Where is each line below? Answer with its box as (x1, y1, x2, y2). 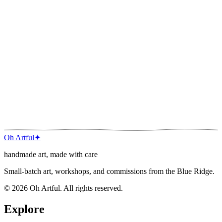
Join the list (134, 130, 167, 138)
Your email (4, 129, 38, 138)
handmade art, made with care (4, 150, 98, 159)
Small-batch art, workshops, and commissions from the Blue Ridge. (4, 166, 215, 175)
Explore (4, 202, 45, 216)
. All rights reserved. (60, 183, 123, 192)
